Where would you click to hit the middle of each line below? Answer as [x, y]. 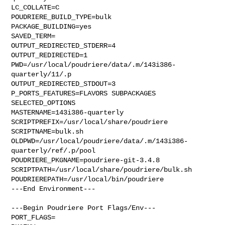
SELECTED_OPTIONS [43, 103]
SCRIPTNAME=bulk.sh [47, 131]
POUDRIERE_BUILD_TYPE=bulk [62, 17]
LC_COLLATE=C [35, 7]
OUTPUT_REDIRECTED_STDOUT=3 [64, 84]
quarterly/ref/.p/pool [53, 150]
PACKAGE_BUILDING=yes [51, 26]
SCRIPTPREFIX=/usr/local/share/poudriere [90, 122]
